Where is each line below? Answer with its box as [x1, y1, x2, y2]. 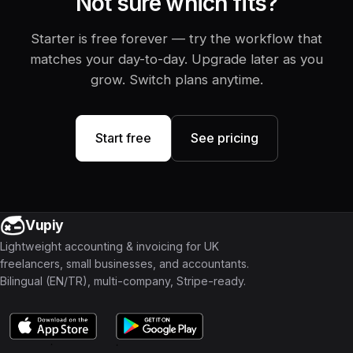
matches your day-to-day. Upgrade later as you [30, 51, 323, 67]
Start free [95, 130, 151, 146]
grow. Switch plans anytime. [90, 72, 263, 87]
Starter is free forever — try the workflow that [31, 31, 322, 46]
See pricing [190, 130, 258, 146]
